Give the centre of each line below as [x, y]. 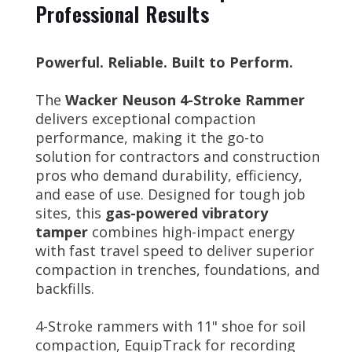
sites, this [70, 213]
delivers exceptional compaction [145, 118]
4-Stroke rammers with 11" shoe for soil [170, 326]
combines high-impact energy [191, 231]
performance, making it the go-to [150, 137]
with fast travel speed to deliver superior [175, 250]
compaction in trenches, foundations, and [178, 269]
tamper [62, 231]
